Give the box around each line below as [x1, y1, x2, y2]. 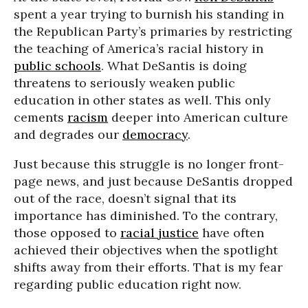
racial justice [120, 225, 199, 241]
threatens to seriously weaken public [14, 75, 235, 91]
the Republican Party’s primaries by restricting [14, 23, 292, 39]
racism [67, 109, 108, 125]
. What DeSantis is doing [101, 58, 247, 74]
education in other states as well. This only [14, 92, 271, 108]
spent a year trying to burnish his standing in [14, 6, 284, 22]
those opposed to [14, 225, 120, 241]
